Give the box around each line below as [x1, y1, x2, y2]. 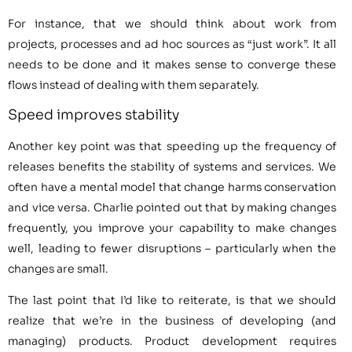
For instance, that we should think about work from [8, 16, 336, 31]
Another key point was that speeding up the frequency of [8, 138, 336, 153]
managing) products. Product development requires [8, 334, 336, 349]
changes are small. [8, 261, 108, 276]
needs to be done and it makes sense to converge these [8, 57, 336, 72]
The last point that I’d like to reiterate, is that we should [8, 293, 336, 308]
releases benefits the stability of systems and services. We [8, 159, 336, 174]
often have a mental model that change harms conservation [8, 179, 336, 194]
